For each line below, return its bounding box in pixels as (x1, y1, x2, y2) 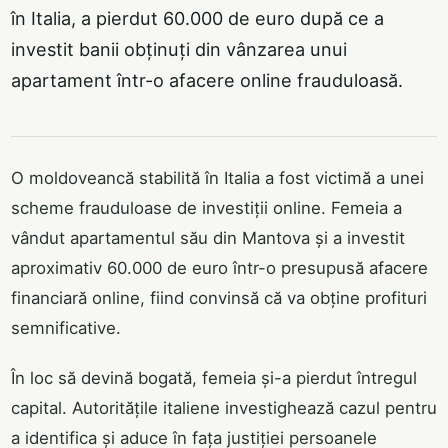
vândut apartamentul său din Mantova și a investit (11, 228, 405, 249)
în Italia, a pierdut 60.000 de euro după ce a (11, 7, 384, 29)
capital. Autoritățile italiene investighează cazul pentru (11, 398, 437, 419)
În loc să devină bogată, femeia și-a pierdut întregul (11, 368, 417, 389)
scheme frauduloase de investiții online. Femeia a (11, 198, 402, 219)
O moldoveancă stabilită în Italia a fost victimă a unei (11, 168, 424, 189)
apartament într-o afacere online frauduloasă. (11, 69, 403, 91)
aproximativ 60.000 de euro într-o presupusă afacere (11, 258, 428, 279)
